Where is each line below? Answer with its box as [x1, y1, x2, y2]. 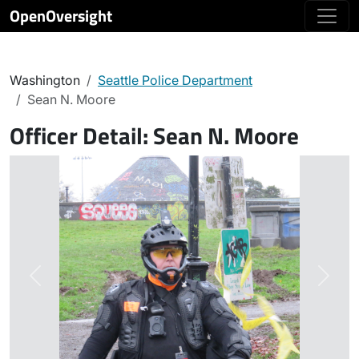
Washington [10, 72, 80, 88]
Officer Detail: [10, 118, 153, 153]
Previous [34, 276, 87, 292]
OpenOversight [10, 3, 112, 28]
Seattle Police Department [98, 72, 252, 88]
